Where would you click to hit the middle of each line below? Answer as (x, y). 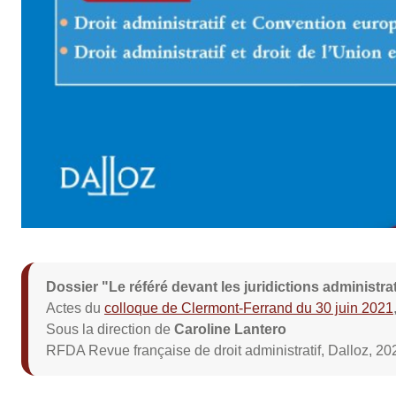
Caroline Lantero (230, 329)
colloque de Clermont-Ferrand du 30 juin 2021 (248, 308)
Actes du (75, 308)
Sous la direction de (110, 329)
